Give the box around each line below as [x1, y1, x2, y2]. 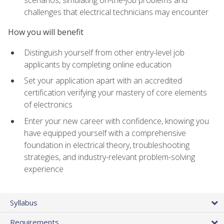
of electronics [24, 99, 72, 110]
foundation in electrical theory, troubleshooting [24, 139, 189, 150]
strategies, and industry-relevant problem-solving [24, 151, 195, 162]
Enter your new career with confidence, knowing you [24, 115, 209, 126]
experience [24, 163, 63, 174]
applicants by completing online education [24, 58, 171, 70]
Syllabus [10, 197, 37, 208]
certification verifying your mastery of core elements [24, 87, 207, 98]
